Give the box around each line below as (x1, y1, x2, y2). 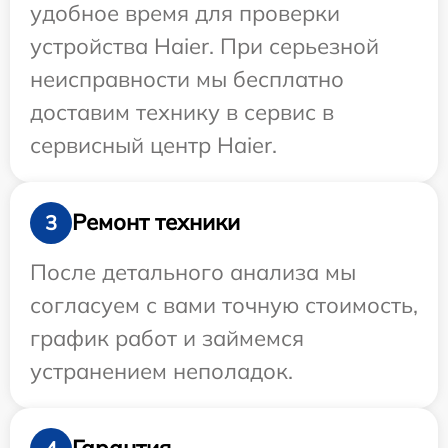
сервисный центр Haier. (30, 130, 277, 159)
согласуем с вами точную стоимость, (30, 290, 418, 319)
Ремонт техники (72, 208, 240, 237)
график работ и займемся (30, 323, 304, 352)
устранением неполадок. (30, 356, 293, 385)
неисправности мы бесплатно (30, 64, 344, 93)
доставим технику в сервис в (30, 97, 334, 126)
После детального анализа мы (30, 257, 356, 286)
